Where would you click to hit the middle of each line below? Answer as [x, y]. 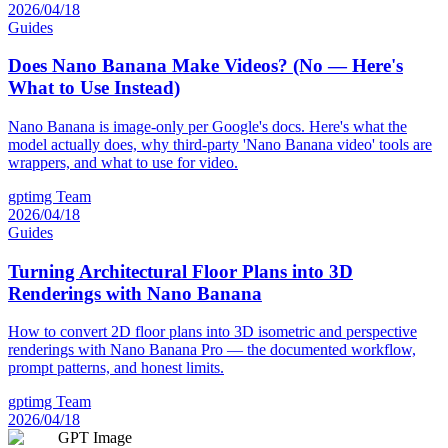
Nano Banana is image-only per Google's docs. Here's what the [207, 126]
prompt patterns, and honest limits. [116, 368]
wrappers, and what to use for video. [123, 162]
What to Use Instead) [94, 88]
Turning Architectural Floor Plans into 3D [180, 271]
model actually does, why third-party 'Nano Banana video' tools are [220, 144]
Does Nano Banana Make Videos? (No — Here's [205, 66]
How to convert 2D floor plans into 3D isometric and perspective [212, 332]
